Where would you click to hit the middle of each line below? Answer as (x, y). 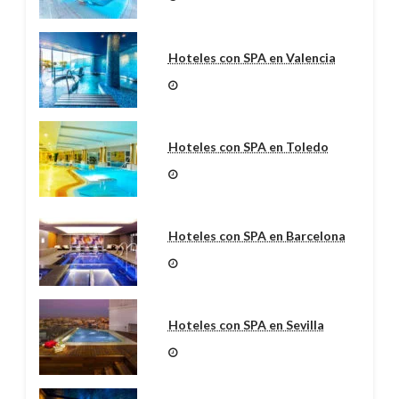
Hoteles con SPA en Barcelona (256, 236)
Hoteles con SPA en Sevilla (246, 325)
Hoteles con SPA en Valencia (252, 58)
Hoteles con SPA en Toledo (248, 147)
